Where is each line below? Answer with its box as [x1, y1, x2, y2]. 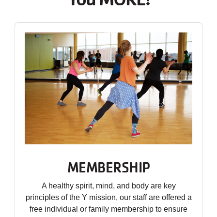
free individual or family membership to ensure [30, 204, 187, 213]
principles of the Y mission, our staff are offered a [25, 193, 192, 201]
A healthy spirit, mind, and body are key [41, 181, 176, 190]
